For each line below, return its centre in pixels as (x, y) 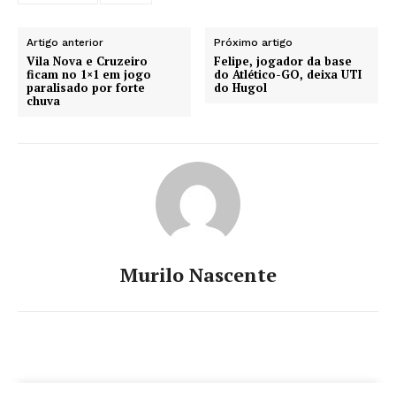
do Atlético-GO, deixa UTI (288, 75)
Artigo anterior (65, 43)
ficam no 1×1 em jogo (89, 75)
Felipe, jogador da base (283, 61)
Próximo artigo (254, 43)
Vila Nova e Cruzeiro (87, 61)
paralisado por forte (86, 88)
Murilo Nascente (198, 275)
